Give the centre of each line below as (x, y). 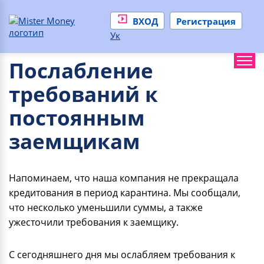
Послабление (81, 70)
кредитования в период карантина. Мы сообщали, (125, 193)
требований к (83, 94)
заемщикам (75, 141)
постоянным (77, 118)
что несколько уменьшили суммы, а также (106, 207)
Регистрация (206, 21)
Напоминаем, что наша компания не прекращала (124, 178)
